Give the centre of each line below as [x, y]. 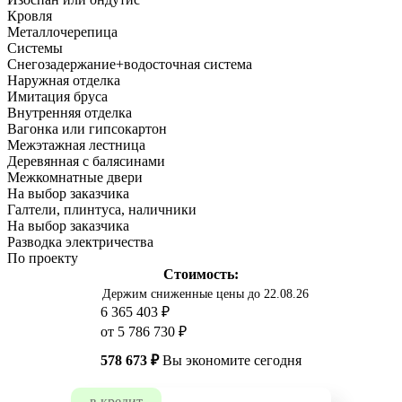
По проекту [43, 258]
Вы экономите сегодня [230, 361]
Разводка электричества [80, 242]
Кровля [30, 16]
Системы [35, 48]
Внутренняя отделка [70, 113]
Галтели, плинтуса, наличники [102, 210]
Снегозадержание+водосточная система [130, 65]
